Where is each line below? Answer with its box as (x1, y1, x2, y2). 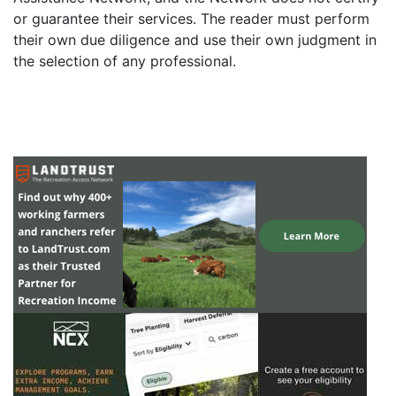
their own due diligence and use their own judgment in (13, 31, 377, 49)
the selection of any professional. (13, 52, 236, 70)
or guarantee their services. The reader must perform (13, 10, 369, 27)
